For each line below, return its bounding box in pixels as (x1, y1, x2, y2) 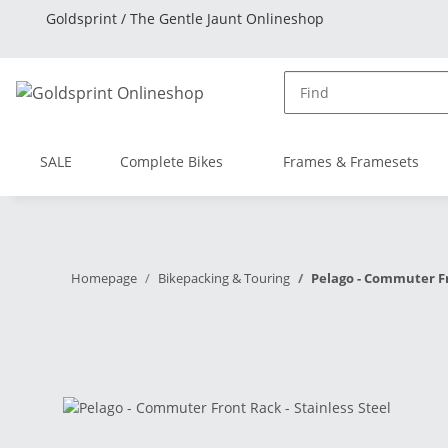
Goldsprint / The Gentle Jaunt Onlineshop (46, 9, 324, 28)
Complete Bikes (120, 152, 223, 171)
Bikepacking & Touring (158, 269, 290, 287)
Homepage (71, 269, 137, 287)
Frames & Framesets (283, 152, 419, 171)
